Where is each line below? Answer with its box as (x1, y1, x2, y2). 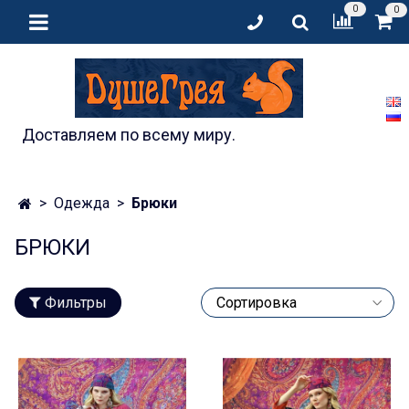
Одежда (54, 194, 110, 213)
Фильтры (45, 293, 107, 311)
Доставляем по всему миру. (22, 125, 236, 144)
